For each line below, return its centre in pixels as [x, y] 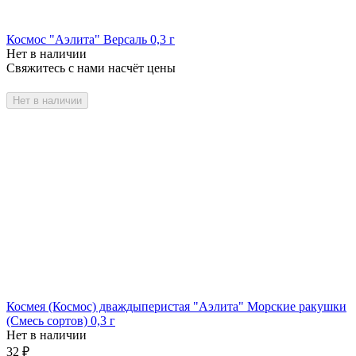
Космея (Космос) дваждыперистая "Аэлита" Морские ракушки [176, 307]
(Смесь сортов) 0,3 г [61, 321]
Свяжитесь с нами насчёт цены [91, 68]
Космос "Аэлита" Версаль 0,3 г [91, 39]
